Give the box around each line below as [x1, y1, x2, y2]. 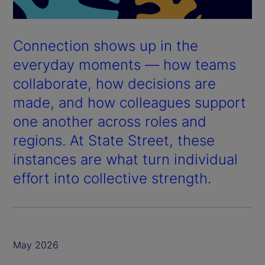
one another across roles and [13, 112, 206, 130]
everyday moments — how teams [13, 56, 236, 73]
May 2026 [13, 238, 59, 251]
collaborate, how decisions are [13, 75, 216, 92]
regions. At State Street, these [13, 131, 215, 149]
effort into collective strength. [13, 169, 211, 187]
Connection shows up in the [13, 37, 198, 54]
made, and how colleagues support [13, 93, 246, 111]
